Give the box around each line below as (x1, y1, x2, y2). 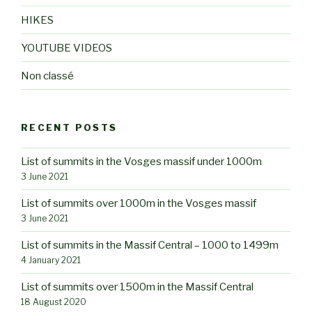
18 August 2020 (21, 297, 86, 308)
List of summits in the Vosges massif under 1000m (21, 155, 262, 169)
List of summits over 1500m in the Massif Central (21, 281, 253, 294)
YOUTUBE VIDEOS (21, 41, 112, 54)
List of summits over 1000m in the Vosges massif (21, 197, 256, 210)
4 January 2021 (21, 255, 81, 266)
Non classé (21, 69, 74, 82)
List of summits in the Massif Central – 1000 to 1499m (21, 239, 279, 252)
